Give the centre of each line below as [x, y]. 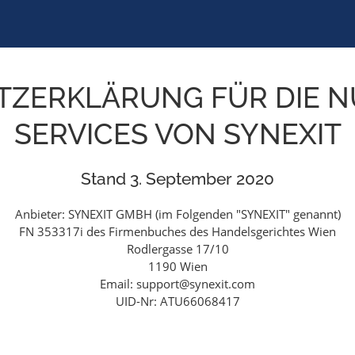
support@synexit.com [196, 284]
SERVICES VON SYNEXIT [177, 134]
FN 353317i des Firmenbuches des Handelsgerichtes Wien [177, 231]
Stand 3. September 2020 [177, 179]
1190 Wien [177, 266]
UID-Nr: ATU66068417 [177, 301]
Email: [118, 284]
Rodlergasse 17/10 [177, 249]
